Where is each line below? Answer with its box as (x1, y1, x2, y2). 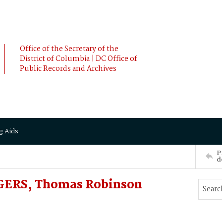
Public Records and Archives (20, 63, 116, 75)
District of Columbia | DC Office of (20, 53, 137, 65)
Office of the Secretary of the (20, 43, 118, 55)
